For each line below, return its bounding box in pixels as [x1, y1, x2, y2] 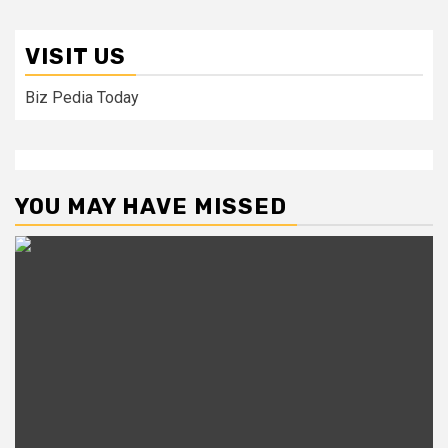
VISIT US [25, 43, 126, 70]
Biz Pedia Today [25, 88, 139, 107]
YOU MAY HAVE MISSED [15, 193, 287, 220]
